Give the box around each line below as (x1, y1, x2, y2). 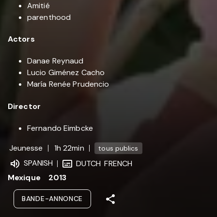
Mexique (8, 172, 41, 183)
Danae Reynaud (27, 56, 84, 66)
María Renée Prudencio (27, 79, 109, 90)
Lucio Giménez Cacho (27, 67, 105, 78)
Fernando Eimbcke (27, 123, 93, 133)
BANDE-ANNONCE (22, 194, 83, 203)
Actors (8, 33, 35, 44)
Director (8, 101, 41, 111)
